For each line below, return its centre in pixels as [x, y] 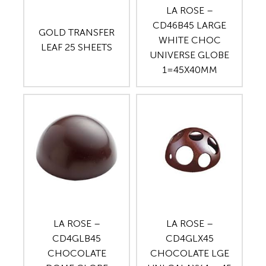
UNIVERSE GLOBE [189, 55]
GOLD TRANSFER [77, 33]
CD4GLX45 [189, 239]
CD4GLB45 [77, 239]
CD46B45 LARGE [189, 25]
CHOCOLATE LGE [189, 254]
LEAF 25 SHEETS [77, 47]
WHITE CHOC [189, 40]
